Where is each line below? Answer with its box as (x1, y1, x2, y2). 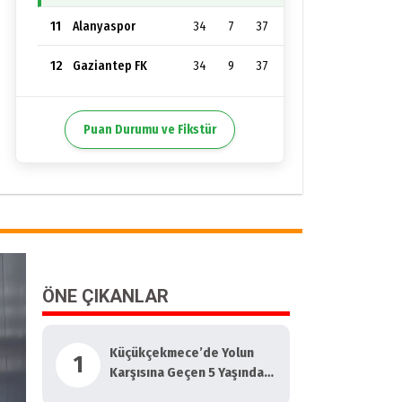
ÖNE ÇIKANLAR (42, 284, 170, 307)
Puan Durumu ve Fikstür (83, 122, 216, 138)
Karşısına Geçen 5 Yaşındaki (109, 364, 275, 381)
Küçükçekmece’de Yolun (109, 345, 255, 362)
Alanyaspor (73, 19, 135, 35)
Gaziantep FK (73, 58, 147, 74)
